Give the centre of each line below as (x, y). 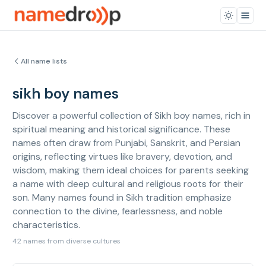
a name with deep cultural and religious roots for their (128, 184)
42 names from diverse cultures (66, 241)
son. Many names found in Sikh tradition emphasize (122, 197)
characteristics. (46, 225)
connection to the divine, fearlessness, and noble (118, 211)
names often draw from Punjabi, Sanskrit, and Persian (126, 143)
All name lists (44, 61)
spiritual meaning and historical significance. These (121, 129)
